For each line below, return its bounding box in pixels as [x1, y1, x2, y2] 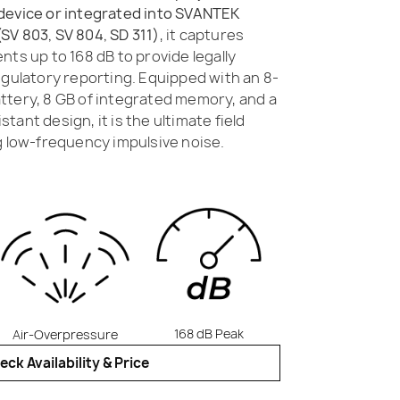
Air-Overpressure [12, 326, 118, 344]
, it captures [159, 25, 245, 45]
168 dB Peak [173, 325, 244, 343]
